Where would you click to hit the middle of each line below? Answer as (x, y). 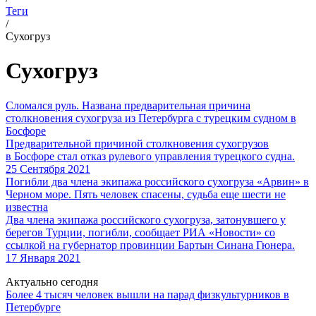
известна (27, 207)
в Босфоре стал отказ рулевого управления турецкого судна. (150, 156)
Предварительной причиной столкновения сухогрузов (137, 143)
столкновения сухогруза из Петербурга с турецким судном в (151, 118)
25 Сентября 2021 (48, 169)
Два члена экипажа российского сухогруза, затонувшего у (146, 219)
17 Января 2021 (43, 257)
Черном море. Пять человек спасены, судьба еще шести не (146, 194)
